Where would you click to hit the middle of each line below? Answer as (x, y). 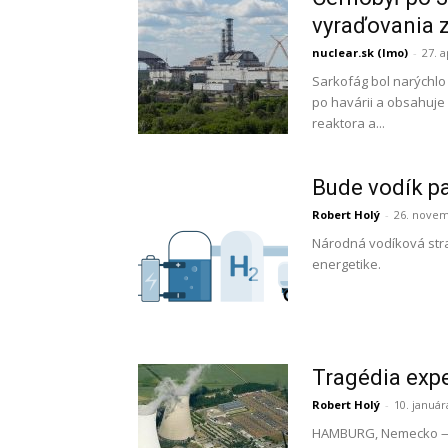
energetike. (346, 264)
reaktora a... (348, 123)
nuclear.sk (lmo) (360, 52)
